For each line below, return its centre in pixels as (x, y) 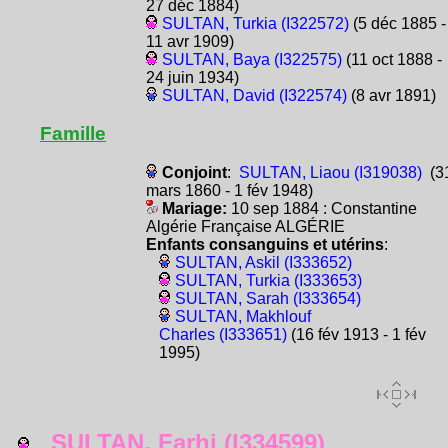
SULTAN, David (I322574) (254, 95)
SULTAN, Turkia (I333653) (268, 281)
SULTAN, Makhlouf (242, 317)
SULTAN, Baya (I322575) (251, 59)
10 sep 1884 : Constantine (323, 209)
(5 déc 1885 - (397, 23)
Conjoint (194, 173)
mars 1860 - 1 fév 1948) (229, 191)
